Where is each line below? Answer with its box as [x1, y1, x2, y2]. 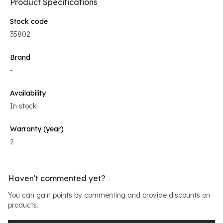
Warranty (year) [10, 124, 64, 133]
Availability [10, 89, 46, 98]
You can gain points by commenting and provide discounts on [8, 191, 210, 200]
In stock [10, 102, 36, 111]
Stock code [10, 17, 48, 26]
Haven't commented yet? [8, 173, 106, 183]
